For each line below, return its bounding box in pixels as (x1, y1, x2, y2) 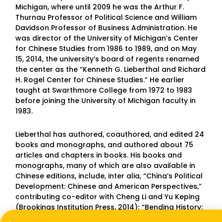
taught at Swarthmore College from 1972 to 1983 (15, 85, 193, 96)
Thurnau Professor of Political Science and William (15, 12, 197, 23)
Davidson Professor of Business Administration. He (15, 23, 198, 33)
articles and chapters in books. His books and (15, 150, 182, 161)
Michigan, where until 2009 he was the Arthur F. (15, 2, 184, 12)
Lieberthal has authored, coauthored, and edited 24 (15, 129, 205, 140)
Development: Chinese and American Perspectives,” (15, 181, 202, 192)
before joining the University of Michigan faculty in (15, 96, 196, 106)
